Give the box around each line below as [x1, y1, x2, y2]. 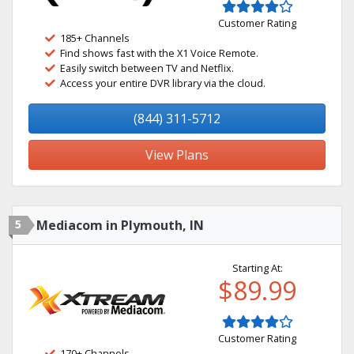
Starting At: [232, 261, 283, 275]
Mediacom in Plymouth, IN [36, 217, 204, 234]
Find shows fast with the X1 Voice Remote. [60, 46, 258, 60]
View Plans [145, 146, 209, 164]
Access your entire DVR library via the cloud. [60, 76, 265, 90]
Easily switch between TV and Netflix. [60, 61, 234, 75]
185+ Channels [60, 31, 130, 45]
